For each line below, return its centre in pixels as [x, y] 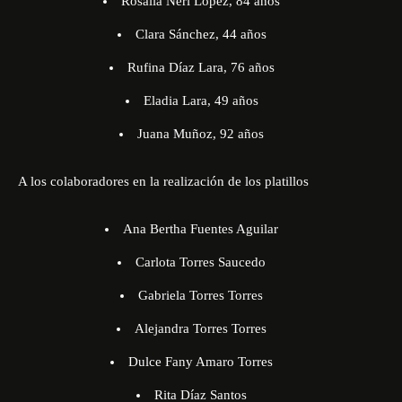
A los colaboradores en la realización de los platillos [163, 181]
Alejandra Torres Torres [201, 328]
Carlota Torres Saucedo [201, 262]
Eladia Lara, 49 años [201, 100]
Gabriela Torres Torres [201, 295]
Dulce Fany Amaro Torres [201, 362]
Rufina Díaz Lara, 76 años [201, 67]
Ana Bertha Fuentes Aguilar [201, 229]
